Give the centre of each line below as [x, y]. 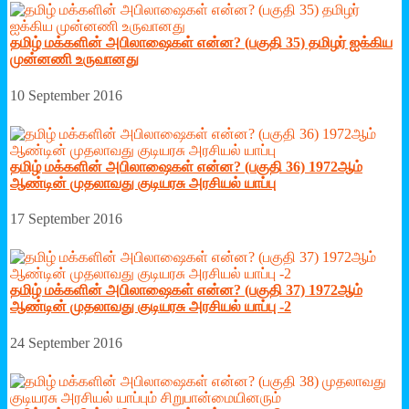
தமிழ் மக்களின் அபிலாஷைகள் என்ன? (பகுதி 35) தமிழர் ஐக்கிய [201, 43]
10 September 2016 [66, 95]
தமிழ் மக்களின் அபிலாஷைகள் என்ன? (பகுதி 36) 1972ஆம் [186, 166]
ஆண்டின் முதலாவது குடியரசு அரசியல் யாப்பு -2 [151, 307]
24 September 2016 [66, 342]
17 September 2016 [66, 219]
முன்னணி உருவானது [74, 59]
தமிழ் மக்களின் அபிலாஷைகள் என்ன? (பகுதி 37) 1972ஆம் [186, 290]
